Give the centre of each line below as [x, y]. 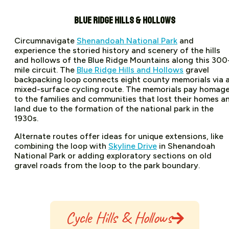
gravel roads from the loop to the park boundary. [107, 166]
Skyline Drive [133, 146]
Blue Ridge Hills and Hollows [130, 70]
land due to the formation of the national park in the [114, 109]
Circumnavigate [45, 41]
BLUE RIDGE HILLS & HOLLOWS [125, 20]
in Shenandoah [186, 146]
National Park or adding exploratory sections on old [113, 156]
